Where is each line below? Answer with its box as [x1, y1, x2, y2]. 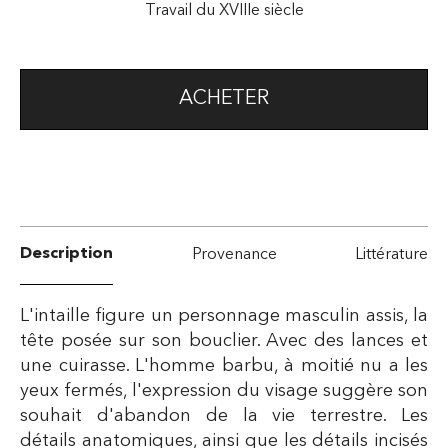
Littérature [355, 246, 428, 263]
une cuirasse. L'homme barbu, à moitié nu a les [20, 356, 428, 375]
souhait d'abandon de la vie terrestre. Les [20, 406, 428, 425]
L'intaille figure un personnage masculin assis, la [20, 306, 428, 325]
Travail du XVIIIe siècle [144, 2, 304, 19]
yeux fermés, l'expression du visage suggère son [20, 381, 428, 400]
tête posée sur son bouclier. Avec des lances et [20, 331, 428, 350]
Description [20, 246, 113, 263]
